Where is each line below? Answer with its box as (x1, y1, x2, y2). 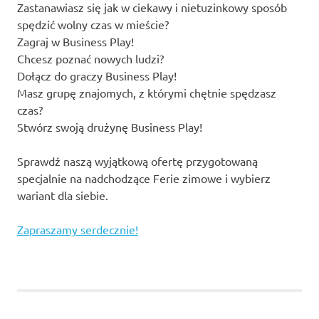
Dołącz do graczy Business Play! (17, 68, 177, 83)
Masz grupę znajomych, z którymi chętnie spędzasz (17, 85, 276, 100)
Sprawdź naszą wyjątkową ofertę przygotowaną (17, 154, 258, 168)
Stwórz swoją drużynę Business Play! (17, 120, 202, 134)
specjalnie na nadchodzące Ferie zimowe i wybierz (17, 171, 271, 185)
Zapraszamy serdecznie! (17, 222, 138, 236)
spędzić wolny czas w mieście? (17, 17, 169, 31)
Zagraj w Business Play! (17, 34, 134, 48)
